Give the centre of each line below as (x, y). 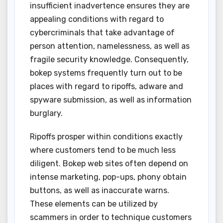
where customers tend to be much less (103, 150)
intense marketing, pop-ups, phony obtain (108, 177)
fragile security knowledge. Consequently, (109, 60)
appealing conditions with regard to (97, 19)
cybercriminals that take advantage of (102, 33)
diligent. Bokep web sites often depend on (109, 164)
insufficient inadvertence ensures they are (110, 6)
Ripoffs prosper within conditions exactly (106, 137)
